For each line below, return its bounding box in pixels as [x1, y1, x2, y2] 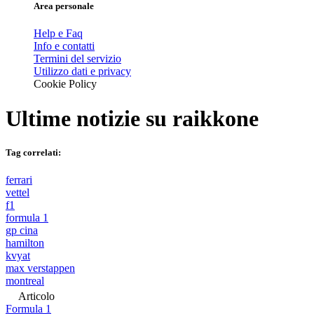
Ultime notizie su [6, 105, 172, 131]
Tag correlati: [6, 146, 61, 158]
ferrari [6, 174, 32, 186]
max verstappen [6, 262, 75, 275]
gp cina [6, 224, 38, 237]
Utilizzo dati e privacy [34, 65, 131, 78]
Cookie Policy [34, 78, 97, 90]
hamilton [6, 237, 44, 250]
